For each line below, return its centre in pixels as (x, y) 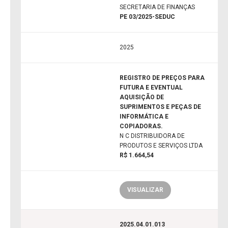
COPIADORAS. (141, 126)
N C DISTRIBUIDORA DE (152, 136)
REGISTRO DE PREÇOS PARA (162, 78)
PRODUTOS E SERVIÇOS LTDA (161, 146)
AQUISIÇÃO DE (142, 97)
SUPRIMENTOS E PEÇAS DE (160, 107)
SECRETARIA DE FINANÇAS (157, 7)
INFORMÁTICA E (144, 117)
